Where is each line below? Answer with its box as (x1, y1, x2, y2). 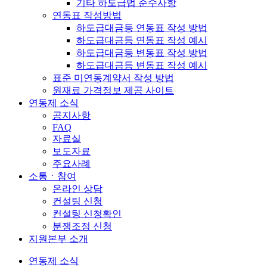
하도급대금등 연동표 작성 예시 (76, 35, 207, 45)
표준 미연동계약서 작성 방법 (52, 73, 174, 83)
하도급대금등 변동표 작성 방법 (76, 48, 207, 58)
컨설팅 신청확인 (52, 209, 122, 219)
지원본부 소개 (29, 234, 88, 244)
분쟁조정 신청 (52, 221, 112, 231)
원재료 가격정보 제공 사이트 (52, 85, 174, 95)
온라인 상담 (52, 184, 103, 194)
